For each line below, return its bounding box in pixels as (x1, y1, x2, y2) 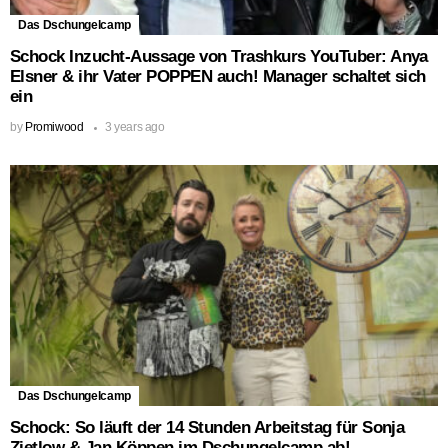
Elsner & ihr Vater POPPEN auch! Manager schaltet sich (10, 67, 426, 87)
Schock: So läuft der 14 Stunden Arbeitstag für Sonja (10, 418, 405, 438)
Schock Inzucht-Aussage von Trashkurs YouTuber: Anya (10, 47, 428, 67)
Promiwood (24, 120, 84, 135)
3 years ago (104, 120, 165, 135)
